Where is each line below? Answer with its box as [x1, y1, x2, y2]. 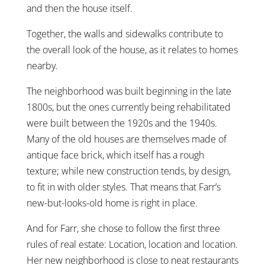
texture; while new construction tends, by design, [26, 164, 231, 177]
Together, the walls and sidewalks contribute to [26, 27, 223, 40]
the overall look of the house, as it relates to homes [26, 43, 238, 56]
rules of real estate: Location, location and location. [26, 237, 238, 251]
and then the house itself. [26, 1, 132, 15]
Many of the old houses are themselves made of [26, 132, 227, 146]
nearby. [26, 59, 58, 72]
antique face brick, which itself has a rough [26, 148, 204, 161]
